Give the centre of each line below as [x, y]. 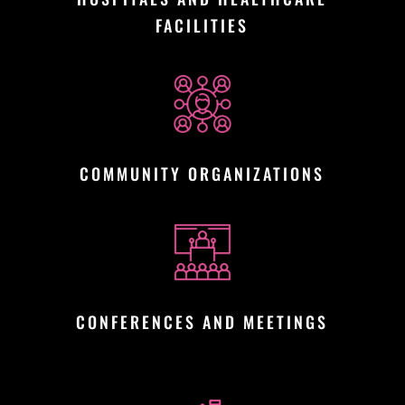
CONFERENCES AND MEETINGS [202, 321]
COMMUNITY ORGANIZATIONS [202, 173]
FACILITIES [202, 25]
